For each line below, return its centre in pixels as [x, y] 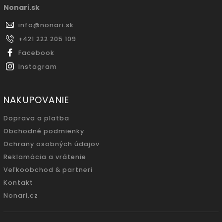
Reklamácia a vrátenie [45, 157]
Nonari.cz [21, 196]
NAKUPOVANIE [37, 100]
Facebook [36, 53]
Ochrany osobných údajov [52, 144]
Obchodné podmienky [44, 131]
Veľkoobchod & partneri [48, 170]
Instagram [38, 67]
